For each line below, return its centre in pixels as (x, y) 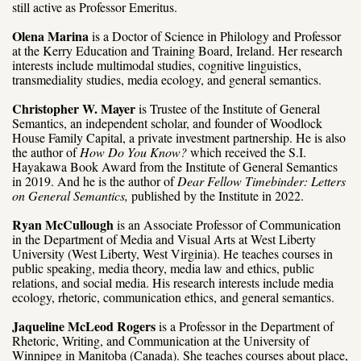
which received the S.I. (248, 151)
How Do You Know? (133, 151)
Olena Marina (50, 35)
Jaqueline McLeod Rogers (84, 326)
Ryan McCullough (63, 224)
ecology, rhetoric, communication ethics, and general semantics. (175, 297)
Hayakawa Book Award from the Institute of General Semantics (175, 166)
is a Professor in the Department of (246, 326)
